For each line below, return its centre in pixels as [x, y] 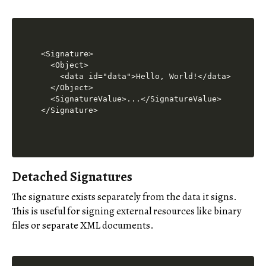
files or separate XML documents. [83, 226]
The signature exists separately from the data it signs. [124, 197]
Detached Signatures [72, 177]
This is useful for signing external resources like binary [127, 211]
